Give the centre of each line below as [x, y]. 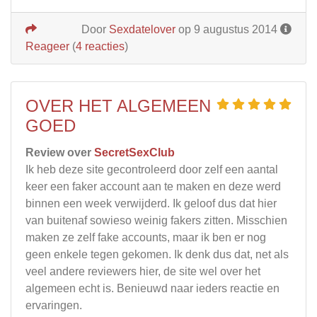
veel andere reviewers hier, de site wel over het [143, 271]
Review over [60, 152]
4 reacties [100, 46]
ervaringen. [54, 305]
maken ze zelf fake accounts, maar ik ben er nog [146, 237]
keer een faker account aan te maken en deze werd [153, 186]
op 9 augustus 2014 [228, 29]
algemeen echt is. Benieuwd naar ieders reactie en [152, 288]
